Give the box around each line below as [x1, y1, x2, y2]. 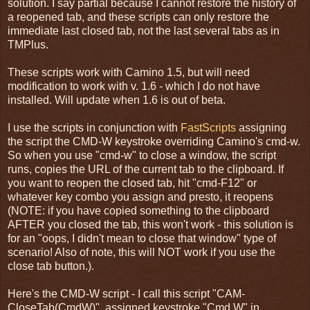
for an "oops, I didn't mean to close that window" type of [8, 232, 276, 244]
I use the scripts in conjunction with [8, 121, 181, 134]
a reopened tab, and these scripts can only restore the [8, 10, 269, 23]
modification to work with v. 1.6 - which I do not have [8, 80, 260, 92]
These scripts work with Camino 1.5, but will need [8, 66, 250, 78]
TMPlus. [8, 38, 48, 51]
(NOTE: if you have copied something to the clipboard [8, 204, 269, 217]
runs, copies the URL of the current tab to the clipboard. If [8, 163, 284, 175]
